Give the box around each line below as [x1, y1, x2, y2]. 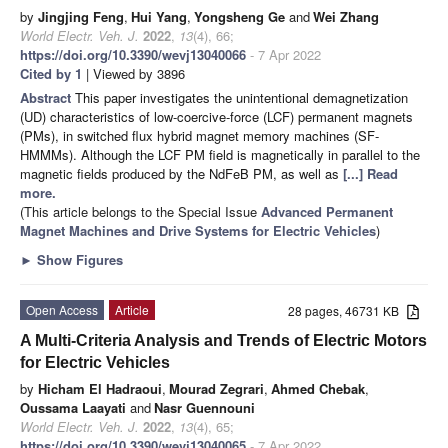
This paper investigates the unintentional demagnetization [75, 87, 408, 107]
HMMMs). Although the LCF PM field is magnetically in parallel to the [20, 144, 420, 164]
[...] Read [343, 163, 398, 183]
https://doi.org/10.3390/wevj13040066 [20, 44, 246, 64]
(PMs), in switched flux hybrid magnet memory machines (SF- [20, 125, 379, 145]
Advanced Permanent [261, 201, 393, 221]
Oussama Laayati [20, 397, 126, 417]
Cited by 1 [20, 63, 82, 83]
